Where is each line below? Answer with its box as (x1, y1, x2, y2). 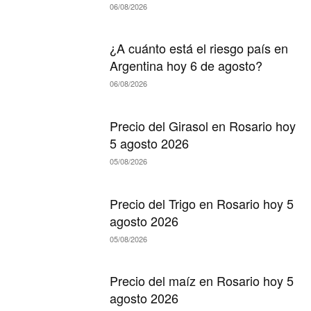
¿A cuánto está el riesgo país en (110, 39, 289, 58)
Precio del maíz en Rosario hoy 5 (110, 271, 294, 290)
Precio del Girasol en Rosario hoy (110, 117, 296, 135)
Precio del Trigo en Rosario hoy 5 (110, 194, 294, 212)
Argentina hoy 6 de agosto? (110, 56, 263, 75)
